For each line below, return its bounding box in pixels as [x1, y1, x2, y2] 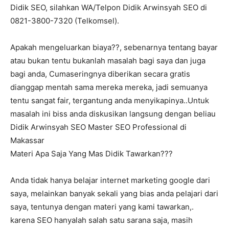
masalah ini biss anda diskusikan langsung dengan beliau [10, 109, 216, 119]
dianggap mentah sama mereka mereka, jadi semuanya [10, 82, 208, 93]
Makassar [10, 135, 44, 146]
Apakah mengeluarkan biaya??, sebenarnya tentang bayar [10, 42, 218, 53]
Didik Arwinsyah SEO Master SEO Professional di [10, 122, 187, 132]
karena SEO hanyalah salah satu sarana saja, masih [10, 215, 193, 225]
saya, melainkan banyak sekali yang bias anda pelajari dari [10, 189, 218, 199]
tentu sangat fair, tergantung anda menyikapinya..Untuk [10, 96, 209, 106]
